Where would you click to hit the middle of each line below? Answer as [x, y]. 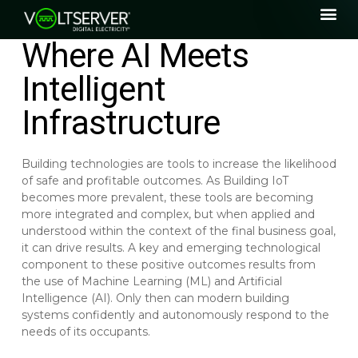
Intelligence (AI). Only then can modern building [155, 298]
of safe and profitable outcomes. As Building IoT [155, 181]
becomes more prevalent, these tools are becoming [167, 198]
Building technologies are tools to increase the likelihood [179, 164]
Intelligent [93, 89]
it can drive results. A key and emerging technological [171, 248]
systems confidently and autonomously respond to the [175, 315]
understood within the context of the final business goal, [178, 231]
